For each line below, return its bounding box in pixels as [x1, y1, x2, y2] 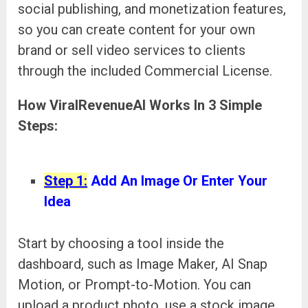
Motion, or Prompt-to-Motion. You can [18, 276, 252, 294]
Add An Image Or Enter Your [87, 172, 268, 189]
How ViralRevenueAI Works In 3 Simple [18, 96, 263, 113]
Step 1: [44, 172, 88, 189]
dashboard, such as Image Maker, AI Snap [18, 256, 268, 273]
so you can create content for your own [18, 21, 256, 38]
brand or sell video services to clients [18, 41, 246, 58]
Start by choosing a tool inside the [18, 235, 225, 252]
